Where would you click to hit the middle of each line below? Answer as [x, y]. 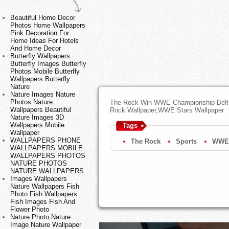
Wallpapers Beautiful [41, 110]
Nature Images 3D [37, 118]
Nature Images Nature [43, 95]
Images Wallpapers [39, 179]
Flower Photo [30, 210]
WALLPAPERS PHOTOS [48, 156]
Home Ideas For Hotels [44, 41]
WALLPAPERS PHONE [45, 141]
